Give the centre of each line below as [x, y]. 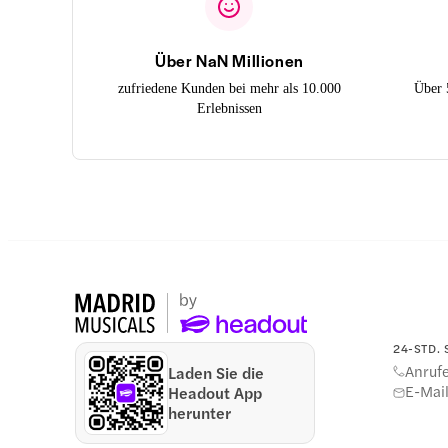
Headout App [215, 392]
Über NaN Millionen [229, 60]
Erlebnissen [229, 108]
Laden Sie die [216, 372]
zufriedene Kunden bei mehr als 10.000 [229, 88]
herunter [200, 412]
